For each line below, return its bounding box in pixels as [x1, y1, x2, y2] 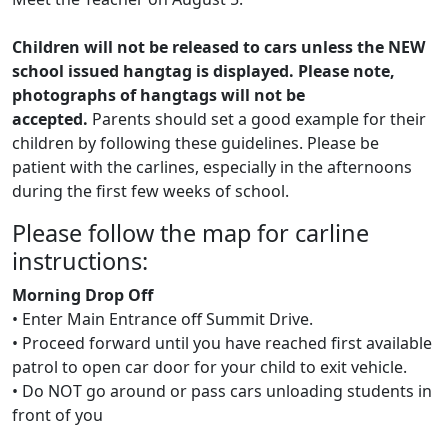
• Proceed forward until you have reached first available [12, 332, 432, 354]
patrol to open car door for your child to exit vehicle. [12, 356, 407, 378]
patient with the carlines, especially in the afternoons [12, 156, 412, 178]
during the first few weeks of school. [12, 180, 289, 202]
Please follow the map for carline [12, 217, 369, 249]
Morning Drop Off [12, 284, 153, 306]
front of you [12, 404, 103, 426]
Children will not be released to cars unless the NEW [12, 36, 425, 58]
